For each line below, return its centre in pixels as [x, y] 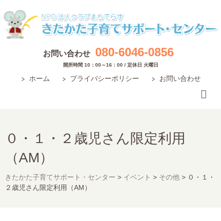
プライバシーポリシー [104, 79]
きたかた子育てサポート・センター [60, 177]
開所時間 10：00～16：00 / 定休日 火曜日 [110, 65]
